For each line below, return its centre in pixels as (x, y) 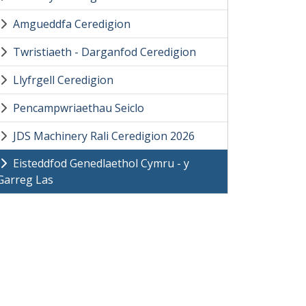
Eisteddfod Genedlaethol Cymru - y (101, 163)
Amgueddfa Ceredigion (72, 24)
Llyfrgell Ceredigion (63, 80)
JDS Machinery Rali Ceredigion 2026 (104, 136)
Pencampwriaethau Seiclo (79, 108)
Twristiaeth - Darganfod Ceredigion (105, 52)
